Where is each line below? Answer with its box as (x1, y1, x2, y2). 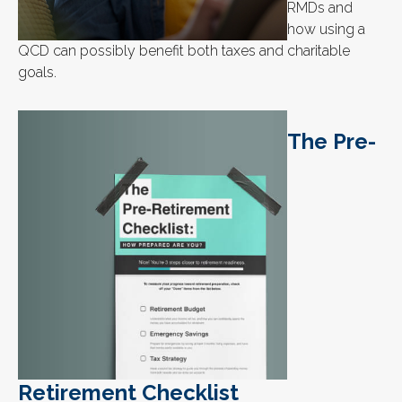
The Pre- (287, 128, 376, 155)
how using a (287, 21, 365, 39)
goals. (18, 64, 57, 82)
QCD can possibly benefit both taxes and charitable (18, 42, 350, 60)
